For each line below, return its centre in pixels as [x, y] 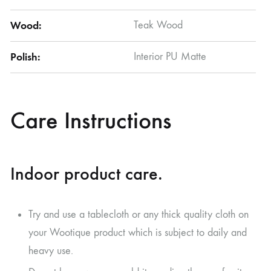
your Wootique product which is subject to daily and [138, 232]
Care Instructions [91, 121]
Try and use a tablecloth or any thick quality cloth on [139, 214]
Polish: [25, 57]
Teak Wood [158, 25]
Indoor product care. [87, 173]
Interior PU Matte [170, 57]
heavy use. [51, 250]
